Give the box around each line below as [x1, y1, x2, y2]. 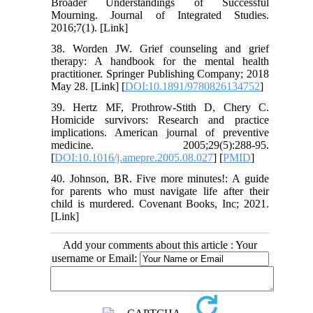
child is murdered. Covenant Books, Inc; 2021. [51, 198, 269, 210]
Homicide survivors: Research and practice [51, 114, 269, 126]
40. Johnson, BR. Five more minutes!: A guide [51, 173, 269, 185]
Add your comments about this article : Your [63, 239, 257, 252]
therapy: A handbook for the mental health [51, 55, 269, 68]
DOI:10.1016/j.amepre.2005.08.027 [54, 152, 214, 164]
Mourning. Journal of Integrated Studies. [51, 9, 269, 22]
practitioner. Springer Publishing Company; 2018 [51, 68, 269, 80]
